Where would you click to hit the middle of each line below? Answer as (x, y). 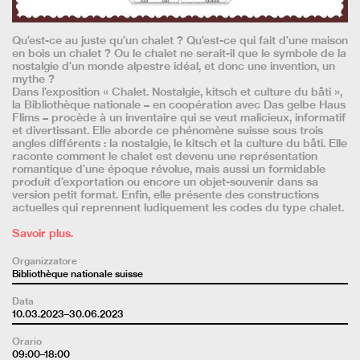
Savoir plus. (43, 233)
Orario (27, 342)
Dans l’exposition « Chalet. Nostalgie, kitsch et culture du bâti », (177, 92)
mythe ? (33, 79)
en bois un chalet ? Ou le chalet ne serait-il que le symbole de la (179, 53)
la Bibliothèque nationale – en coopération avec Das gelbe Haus (179, 105)
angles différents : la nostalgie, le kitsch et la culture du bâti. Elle (180, 143)
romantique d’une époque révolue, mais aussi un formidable (169, 169)
